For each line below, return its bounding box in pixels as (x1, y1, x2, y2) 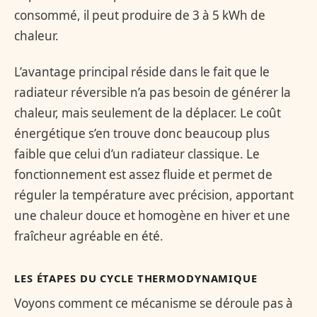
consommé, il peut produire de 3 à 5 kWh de (14, 6, 265, 23)
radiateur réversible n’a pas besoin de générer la (14, 83, 291, 100)
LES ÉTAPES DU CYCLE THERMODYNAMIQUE (14, 271, 258, 286)
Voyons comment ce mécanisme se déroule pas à (14, 295, 293, 312)
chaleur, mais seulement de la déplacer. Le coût (14, 104, 281, 121)
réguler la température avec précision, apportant (14, 186, 294, 203)
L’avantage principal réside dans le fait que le (14, 63, 270, 80)
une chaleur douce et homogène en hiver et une (14, 207, 290, 224)
